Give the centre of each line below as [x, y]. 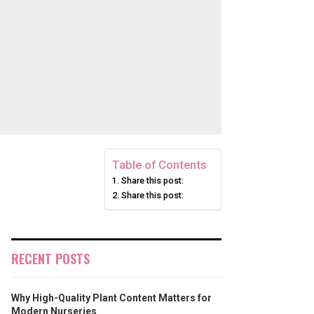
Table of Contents [159, 165]
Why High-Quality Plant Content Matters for [111, 298]
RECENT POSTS [50, 259]
